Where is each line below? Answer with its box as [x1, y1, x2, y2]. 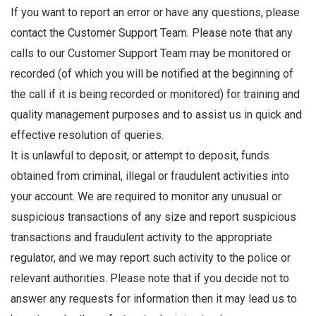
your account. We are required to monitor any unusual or [11, 190, 281, 204]
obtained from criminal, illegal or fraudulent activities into [11, 169, 289, 183]
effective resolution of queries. [11, 128, 164, 142]
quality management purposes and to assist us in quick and [11, 108, 302, 122]
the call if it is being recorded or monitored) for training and [11, 87, 300, 102]
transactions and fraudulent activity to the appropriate [11, 231, 272, 245]
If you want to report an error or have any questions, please [11, 6, 300, 20]
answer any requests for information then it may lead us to [11, 292, 297, 306]
